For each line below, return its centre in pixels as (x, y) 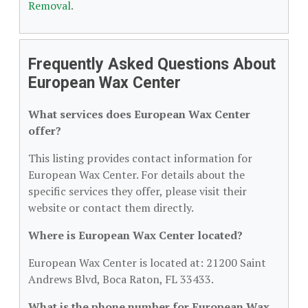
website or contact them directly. (111, 208)
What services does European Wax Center (139, 114)
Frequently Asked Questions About (152, 64)
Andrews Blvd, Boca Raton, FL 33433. (121, 279)
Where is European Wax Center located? (135, 235)
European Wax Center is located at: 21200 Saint (147, 263)
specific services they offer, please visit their (137, 191)
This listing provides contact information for (140, 158)
